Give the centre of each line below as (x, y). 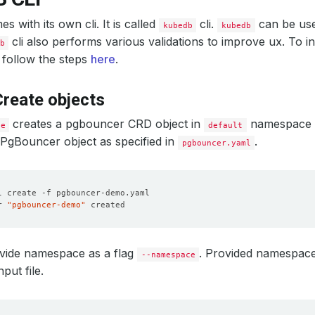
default (226, 125)
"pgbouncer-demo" (46, 205)
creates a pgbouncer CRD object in (107, 124)
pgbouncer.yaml (216, 143)
